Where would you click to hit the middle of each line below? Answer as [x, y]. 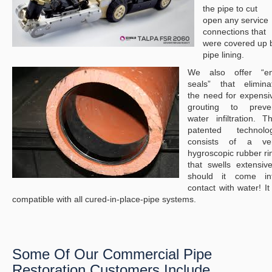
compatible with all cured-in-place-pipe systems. [104, 199]
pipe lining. [223, 55]
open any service [236, 20]
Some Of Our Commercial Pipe [112, 254]
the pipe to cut [230, 9]
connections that [234, 32]
